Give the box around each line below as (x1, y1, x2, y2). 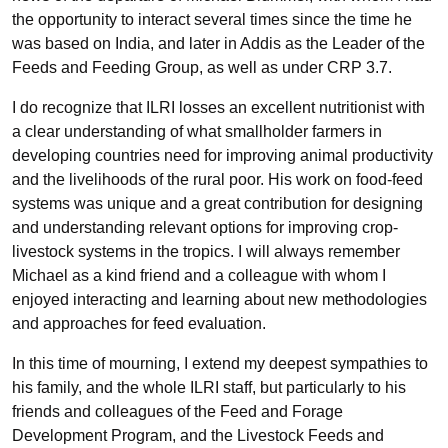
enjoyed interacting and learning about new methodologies (12, 291, 427, 308)
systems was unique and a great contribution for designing (12, 195, 423, 212)
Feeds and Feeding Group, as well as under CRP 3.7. (12, 59, 392, 76)
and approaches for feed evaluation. (12, 315, 266, 332)
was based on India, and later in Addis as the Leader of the (12, 35, 425, 52)
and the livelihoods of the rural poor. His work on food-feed (12, 171, 423, 188)
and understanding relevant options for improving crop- (12, 219, 398, 236)
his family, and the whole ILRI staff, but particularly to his (12, 379, 406, 396)
